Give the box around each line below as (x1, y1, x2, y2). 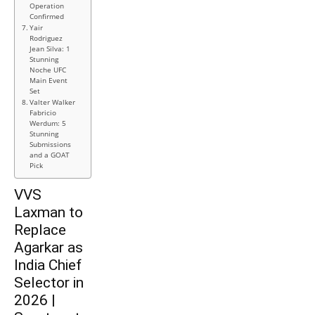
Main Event (29, 75, 67, 86)
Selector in (14, 274, 84, 292)
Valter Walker (29, 97, 75, 108)
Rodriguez (29, 33, 63, 44)
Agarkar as (14, 239, 83, 257)
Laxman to (14, 204, 83, 221)
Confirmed (29, 11, 64, 22)
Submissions (29, 139, 71, 150)
